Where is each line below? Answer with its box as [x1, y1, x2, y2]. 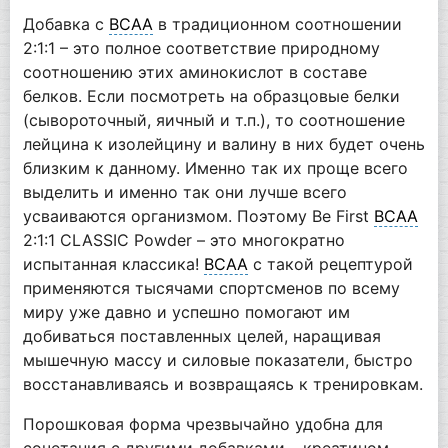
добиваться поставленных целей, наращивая [22, 325, 381, 346]
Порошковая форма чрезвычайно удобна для [22, 413, 383, 434]
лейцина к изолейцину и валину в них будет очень [22, 133, 425, 154]
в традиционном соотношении [152, 13, 402, 34]
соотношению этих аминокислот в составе [22, 61, 367, 82]
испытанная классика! [22, 253, 204, 274]
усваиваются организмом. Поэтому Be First [22, 205, 374, 226]
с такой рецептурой [247, 253, 413, 274]
